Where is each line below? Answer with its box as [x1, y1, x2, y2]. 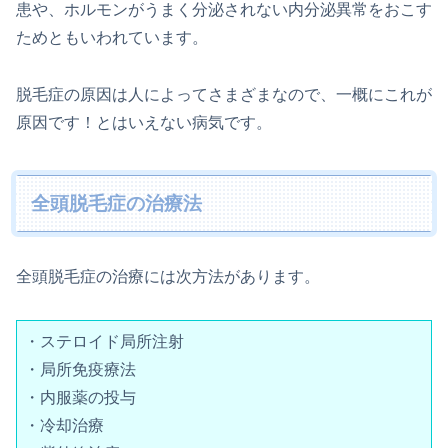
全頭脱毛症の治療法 [31, 192, 203, 214]
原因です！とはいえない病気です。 [16, 113, 272, 131]
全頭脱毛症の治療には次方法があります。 [16, 268, 320, 286]
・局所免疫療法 [24, 361, 136, 379]
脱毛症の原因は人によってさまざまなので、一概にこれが [16, 85, 432, 103]
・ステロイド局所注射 [24, 333, 184, 351]
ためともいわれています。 [16, 29, 208, 47]
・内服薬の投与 [24, 389, 136, 407]
